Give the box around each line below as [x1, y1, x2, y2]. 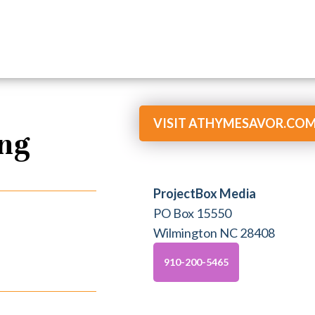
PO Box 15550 [153, 205, 232, 221]
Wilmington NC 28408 [153, 225, 276, 240]
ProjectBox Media [153, 186, 257, 201]
